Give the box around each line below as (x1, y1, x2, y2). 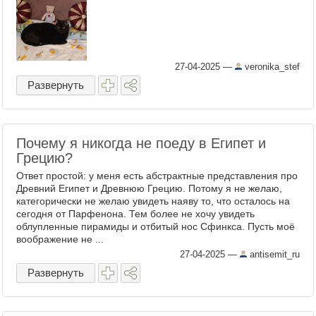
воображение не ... (16, 233, 104, 245)
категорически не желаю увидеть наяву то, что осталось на (16, 195, 290, 207)
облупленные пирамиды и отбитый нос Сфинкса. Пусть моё (16, 221, 295, 232)
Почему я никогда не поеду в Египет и (16, 135, 266, 151)
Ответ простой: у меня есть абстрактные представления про (16, 170, 298, 181)
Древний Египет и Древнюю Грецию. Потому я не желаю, (16, 183, 282, 194)
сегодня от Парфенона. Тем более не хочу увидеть (16, 208, 255, 219)
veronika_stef (242, 61, 300, 72)
